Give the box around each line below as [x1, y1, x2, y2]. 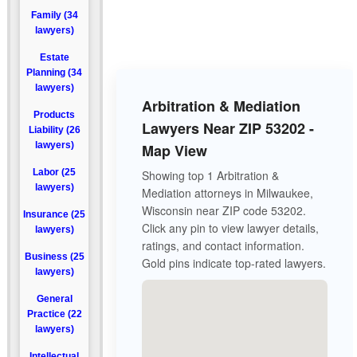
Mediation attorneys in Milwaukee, [142, 185, 313, 201]
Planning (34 [26, 67, 82, 78]
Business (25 [24, 251, 84, 262]
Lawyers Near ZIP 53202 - [142, 118, 314, 139]
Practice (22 [26, 308, 82, 320]
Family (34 [30, 10, 78, 21]
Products [33, 109, 75, 120]
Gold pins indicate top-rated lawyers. [142, 255, 326, 271]
